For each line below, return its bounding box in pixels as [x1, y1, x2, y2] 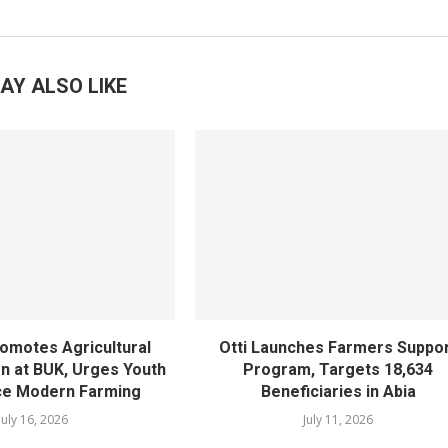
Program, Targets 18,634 [243, 360, 434, 380]
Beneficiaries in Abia [260, 382, 416, 402]
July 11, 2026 [303, 411, 374, 429]
